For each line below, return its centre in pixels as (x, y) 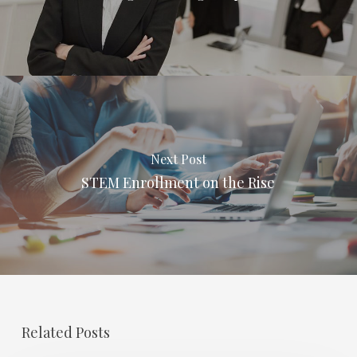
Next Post (178, 159)
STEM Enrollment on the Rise (178, 182)
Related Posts (65, 332)
